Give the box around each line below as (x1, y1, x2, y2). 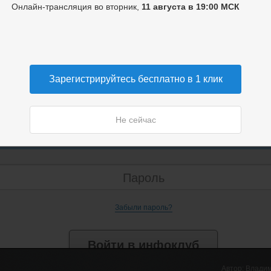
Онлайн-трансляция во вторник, (11, 2, 142, 12)
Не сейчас (115, 115, 156, 125)
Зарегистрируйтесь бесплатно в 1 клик (48, 74, 223, 84)
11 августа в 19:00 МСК (142, 2, 240, 12)
